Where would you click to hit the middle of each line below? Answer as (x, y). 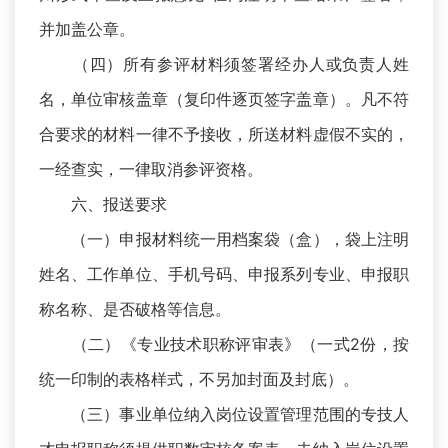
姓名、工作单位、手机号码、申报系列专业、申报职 (224, 274)
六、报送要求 (103, 204)
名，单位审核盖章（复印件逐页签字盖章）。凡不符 (224, 99)
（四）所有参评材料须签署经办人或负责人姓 (224, 64)
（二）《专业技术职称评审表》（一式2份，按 (224, 344)
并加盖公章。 (87, 29)
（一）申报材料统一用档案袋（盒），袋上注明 (224, 239)
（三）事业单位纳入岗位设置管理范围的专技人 (224, 414)
